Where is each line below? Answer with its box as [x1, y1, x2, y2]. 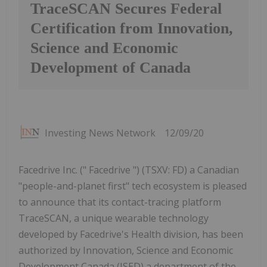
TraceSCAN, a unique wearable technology [18, 212, 209, 225]
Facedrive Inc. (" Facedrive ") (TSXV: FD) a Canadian [18, 163, 239, 177]
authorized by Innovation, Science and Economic [18, 244, 233, 257]
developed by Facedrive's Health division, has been [18, 228, 243, 241]
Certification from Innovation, [30, 20, 233, 38]
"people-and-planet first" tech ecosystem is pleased [18, 179, 247, 193]
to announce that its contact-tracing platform [18, 195, 221, 209]
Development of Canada [30, 59, 191, 77]
